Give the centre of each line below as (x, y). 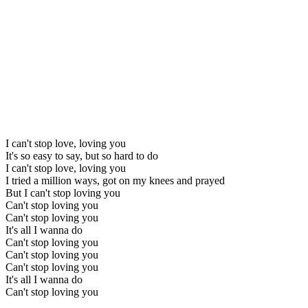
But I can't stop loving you (63, 192)
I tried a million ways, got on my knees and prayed (115, 180)
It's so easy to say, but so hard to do (82, 155)
